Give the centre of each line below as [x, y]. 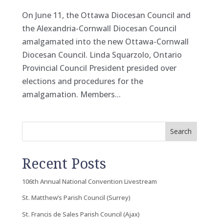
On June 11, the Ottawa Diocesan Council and [106, 15]
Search [181, 131]
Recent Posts [64, 163]
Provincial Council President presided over [99, 68]
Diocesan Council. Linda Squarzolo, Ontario [102, 55]
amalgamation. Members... [71, 94]
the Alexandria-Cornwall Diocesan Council [99, 28]
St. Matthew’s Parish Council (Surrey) [76, 198]
